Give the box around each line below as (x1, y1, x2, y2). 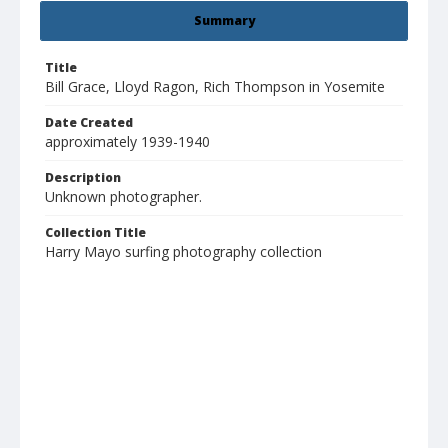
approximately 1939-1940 (45, 132, 210, 152)
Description (45, 169, 121, 187)
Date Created (45, 114, 133, 132)
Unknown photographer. (45, 187, 202, 207)
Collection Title (45, 224, 146, 242)
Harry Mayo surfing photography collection (45, 242, 322, 262)
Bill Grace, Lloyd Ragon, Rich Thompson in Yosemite (45, 77, 385, 97)
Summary (193, 12, 255, 30)
